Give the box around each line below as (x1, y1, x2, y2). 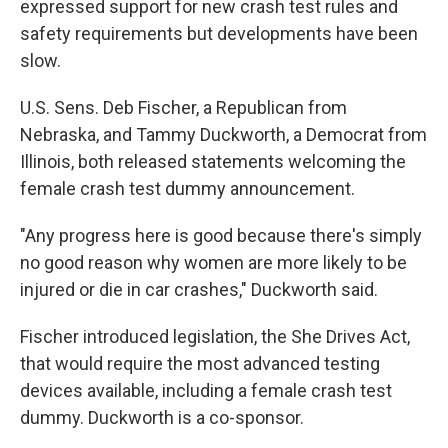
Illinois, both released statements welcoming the (20, 151, 406, 172)
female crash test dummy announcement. (20, 178, 355, 199)
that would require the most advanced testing (20, 353, 380, 374)
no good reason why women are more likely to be (20, 252, 407, 273)
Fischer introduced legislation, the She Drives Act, (20, 326, 410, 347)
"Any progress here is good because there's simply (20, 225, 422, 246)
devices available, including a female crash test (20, 380, 392, 401)
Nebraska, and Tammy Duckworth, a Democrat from (20, 124, 427, 145)
